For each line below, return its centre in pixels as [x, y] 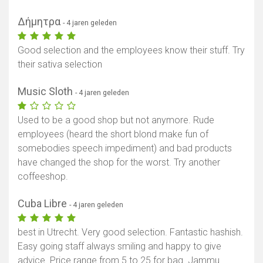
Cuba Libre [43, 204]
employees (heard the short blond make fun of [113, 134]
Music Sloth [46, 92]
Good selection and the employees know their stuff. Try [131, 50]
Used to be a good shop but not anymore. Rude [116, 120]
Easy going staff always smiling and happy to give [119, 247]
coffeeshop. [43, 177]
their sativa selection [60, 65]
